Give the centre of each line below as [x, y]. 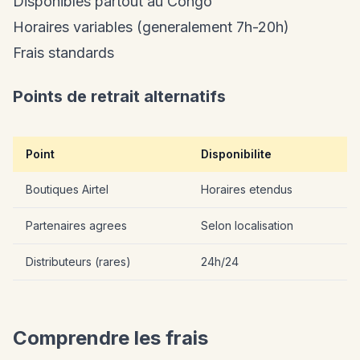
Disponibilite [236, 154]
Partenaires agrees [76, 226]
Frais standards [63, 53]
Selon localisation [247, 226]
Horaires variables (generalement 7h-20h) [151, 27]
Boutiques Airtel [67, 190]
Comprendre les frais [110, 338]
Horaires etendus [247, 190]
